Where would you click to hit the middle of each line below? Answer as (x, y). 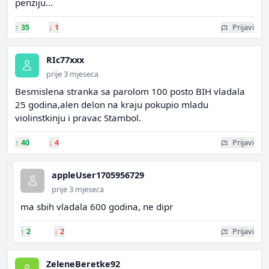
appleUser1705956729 (98, 175)
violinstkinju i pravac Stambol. (78, 118)
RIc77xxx (65, 60)
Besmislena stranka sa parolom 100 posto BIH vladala (130, 91)
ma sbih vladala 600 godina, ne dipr (97, 207)
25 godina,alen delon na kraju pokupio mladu (112, 104)
